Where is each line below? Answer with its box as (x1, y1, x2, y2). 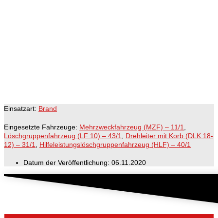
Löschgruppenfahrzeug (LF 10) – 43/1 (4, 131, 122, 140)
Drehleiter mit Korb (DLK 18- (126, 131, 213, 140)
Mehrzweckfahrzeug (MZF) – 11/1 (79, 123, 184, 131)
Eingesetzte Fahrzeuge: (4, 123, 79, 131)
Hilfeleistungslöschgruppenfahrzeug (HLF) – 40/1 (39, 140, 191, 148)
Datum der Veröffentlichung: (23, 158, 109, 166)
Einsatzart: (4, 104, 38, 112)
